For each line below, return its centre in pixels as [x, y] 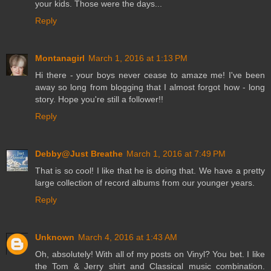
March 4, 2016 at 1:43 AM [128, 237]
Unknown [55, 237]
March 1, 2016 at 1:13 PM [138, 58]
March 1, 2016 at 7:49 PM [176, 154]
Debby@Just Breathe [79, 154]
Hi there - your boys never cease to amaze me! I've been [150, 75]
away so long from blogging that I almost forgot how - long [150, 87]
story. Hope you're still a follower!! [99, 100]
